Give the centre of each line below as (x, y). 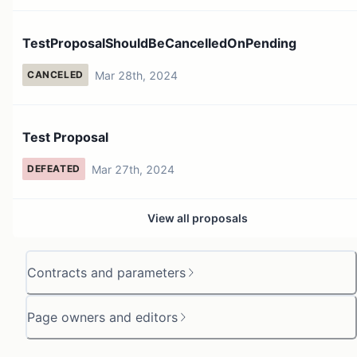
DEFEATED (54, 169)
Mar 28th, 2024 (136, 75)
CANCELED (55, 75)
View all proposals (198, 218)
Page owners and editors (102, 317)
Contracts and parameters (106, 272)
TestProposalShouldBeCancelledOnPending (159, 43)
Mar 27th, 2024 (133, 169)
